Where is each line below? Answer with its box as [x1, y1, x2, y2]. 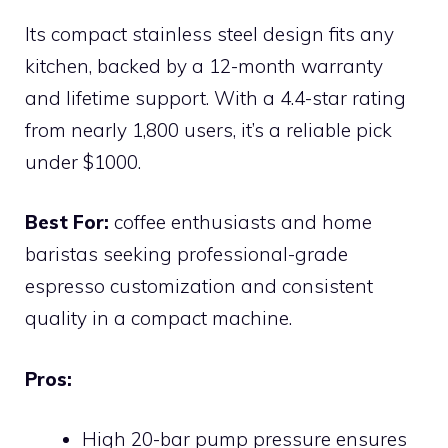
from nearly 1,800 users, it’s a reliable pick [25, 117, 392, 142]
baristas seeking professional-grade [25, 242, 348, 266]
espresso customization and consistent [25, 274, 373, 298]
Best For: [25, 210, 109, 234]
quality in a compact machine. [25, 306, 292, 330]
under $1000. [25, 149, 141, 174]
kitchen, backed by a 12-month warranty [25, 53, 383, 78]
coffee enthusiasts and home [109, 210, 372, 234]
